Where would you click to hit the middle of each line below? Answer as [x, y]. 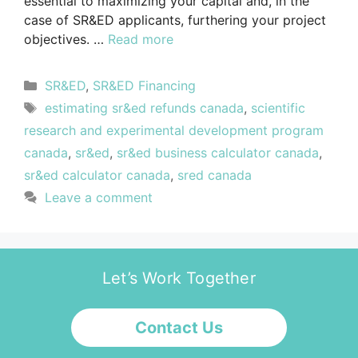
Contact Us [179, 327]
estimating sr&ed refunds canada [144, 107]
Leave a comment [98, 197]
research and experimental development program [174, 130]
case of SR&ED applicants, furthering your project [175, 20]
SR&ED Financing [144, 85]
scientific [278, 107]
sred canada [215, 175]
